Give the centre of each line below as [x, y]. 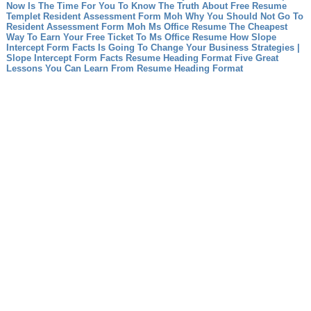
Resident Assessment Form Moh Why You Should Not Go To [173, 16]
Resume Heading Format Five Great [202, 58]
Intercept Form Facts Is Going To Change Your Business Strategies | [153, 48]
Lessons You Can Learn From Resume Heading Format [124, 68]
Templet [23, 16]
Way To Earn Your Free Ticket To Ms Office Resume [116, 37]
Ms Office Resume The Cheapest [218, 27]
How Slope [253, 37]
